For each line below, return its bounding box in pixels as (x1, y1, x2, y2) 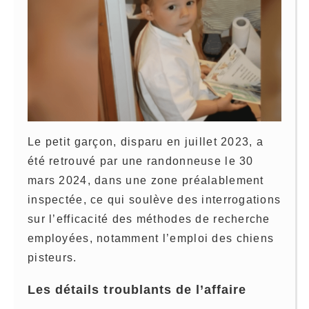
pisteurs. (28, 252, 77, 264)
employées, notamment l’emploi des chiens (28, 232, 275, 245)
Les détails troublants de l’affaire (28, 282, 247, 297)
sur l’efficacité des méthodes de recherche (28, 213, 270, 226)
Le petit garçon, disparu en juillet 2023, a (28, 136, 264, 148)
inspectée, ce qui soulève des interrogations (28, 194, 281, 206)
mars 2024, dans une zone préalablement (28, 175, 264, 187)
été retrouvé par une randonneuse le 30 (28, 155, 254, 168)
